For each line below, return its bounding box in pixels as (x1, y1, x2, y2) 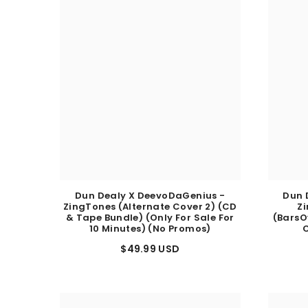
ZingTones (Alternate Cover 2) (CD (63, 206, 237, 219)
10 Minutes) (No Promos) (89, 228, 211, 241)
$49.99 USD (120, 247, 180, 262)
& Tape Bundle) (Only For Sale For (65, 217, 234, 230)
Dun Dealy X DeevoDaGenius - (74, 195, 225, 208)
